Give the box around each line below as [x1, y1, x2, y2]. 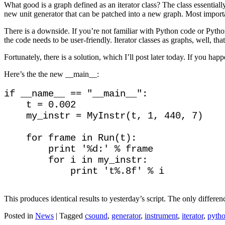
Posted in [4, 211, 33, 220]
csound [85, 211, 107, 220]
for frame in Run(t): [4, 132, 137, 144]
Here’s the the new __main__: [4, 69, 99, 78]
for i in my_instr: [4, 154, 148, 166]
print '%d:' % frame [4, 143, 153, 155]
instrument [145, 211, 178, 220]
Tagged [59, 211, 83, 220]
